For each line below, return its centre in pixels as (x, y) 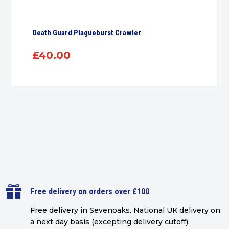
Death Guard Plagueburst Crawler (86, 33)
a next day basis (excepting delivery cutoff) (109, 222)
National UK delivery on (177, 210)
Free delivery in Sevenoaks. (82, 210)
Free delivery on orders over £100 (89, 192)
